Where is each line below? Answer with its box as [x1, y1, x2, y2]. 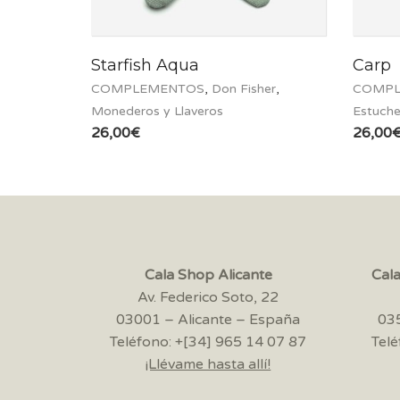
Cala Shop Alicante [144, 266, 272, 285]
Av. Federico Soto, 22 [137, 288, 279, 307]
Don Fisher [212, 81, 276, 97]
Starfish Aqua [91, 55, 199, 76]
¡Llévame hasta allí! [146, 355, 271, 374]
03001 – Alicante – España [116, 311, 301, 329]
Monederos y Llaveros [91, 104, 223, 120]
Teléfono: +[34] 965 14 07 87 [110, 333, 307, 352]
